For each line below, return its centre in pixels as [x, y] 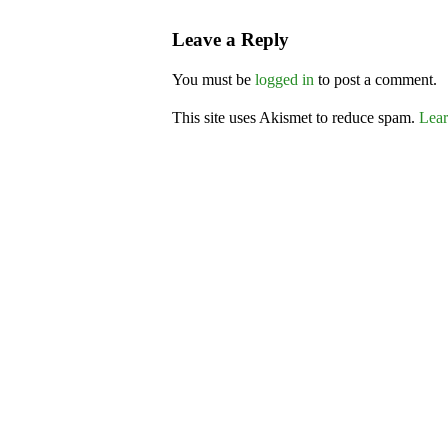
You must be [213, 79]
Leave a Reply [230, 39]
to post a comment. [375, 79]
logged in [284, 79]
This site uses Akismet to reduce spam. [295, 117]
